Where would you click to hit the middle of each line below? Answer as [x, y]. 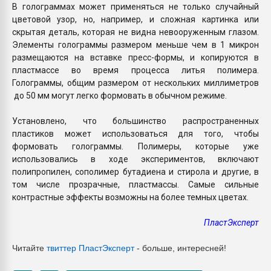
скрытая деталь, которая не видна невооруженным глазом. [135, 32]
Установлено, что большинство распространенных [135, 121]
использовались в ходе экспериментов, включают [135, 159]
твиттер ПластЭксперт [90, 248]
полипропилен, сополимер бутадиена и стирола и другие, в [135, 171]
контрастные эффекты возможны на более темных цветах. [131, 197]
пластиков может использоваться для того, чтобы [135, 133]
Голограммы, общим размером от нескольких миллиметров [135, 83]
